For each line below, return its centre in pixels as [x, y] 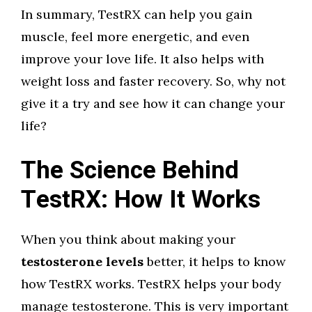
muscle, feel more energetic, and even [135, 37]
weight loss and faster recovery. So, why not [153, 81]
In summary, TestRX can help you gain [136, 14]
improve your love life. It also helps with [142, 59]
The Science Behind [130, 171]
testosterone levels [82, 262]
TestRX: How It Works [141, 200]
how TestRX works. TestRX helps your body [151, 284]
